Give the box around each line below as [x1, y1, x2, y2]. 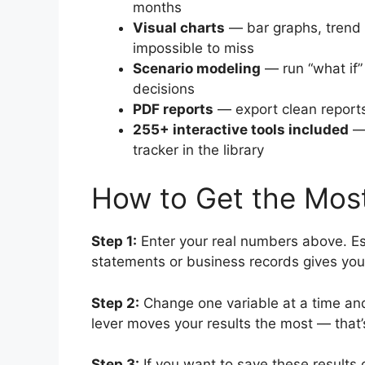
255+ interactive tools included [133, 121, 349, 138]
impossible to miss [133, 39, 254, 56]
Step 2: [91, 294, 139, 311]
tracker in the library [133, 141, 264, 158]
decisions [133, 80, 195, 97]
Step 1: [91, 233, 137, 250]
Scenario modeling [133, 59, 261, 77]
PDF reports [133, 100, 213, 117]
